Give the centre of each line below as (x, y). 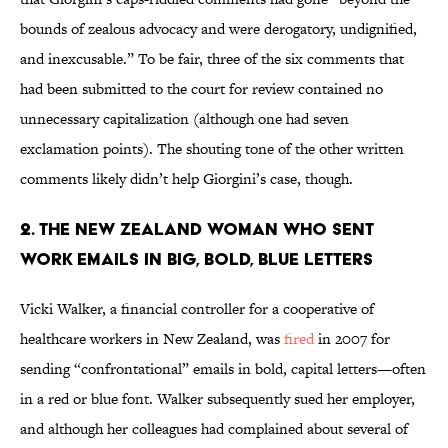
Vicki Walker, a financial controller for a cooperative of (197, 309)
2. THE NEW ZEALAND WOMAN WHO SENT (197, 229)
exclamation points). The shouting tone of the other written (212, 149)
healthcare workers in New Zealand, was (152, 339)
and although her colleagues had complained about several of (214, 429)
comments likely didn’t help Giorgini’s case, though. (186, 179)
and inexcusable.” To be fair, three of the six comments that (212, 59)
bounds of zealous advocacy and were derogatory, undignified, (218, 29)
